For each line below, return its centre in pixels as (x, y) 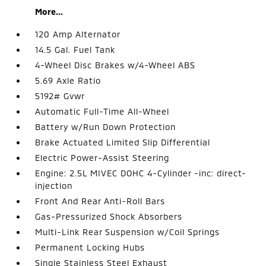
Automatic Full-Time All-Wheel (102, 111)
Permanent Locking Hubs (90, 247)
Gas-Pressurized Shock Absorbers (109, 216)
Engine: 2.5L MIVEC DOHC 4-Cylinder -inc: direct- (141, 173)
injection (54, 186)
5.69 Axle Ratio (68, 80)
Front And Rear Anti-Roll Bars (100, 201)
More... (49, 12)
